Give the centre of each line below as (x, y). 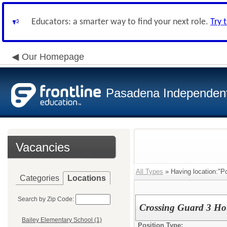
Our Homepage (53, 57)
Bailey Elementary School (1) (62, 220)
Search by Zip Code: (46, 199)
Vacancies (43, 147)
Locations (87, 178)
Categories (40, 178)
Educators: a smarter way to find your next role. (121, 22)
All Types (149, 172)
